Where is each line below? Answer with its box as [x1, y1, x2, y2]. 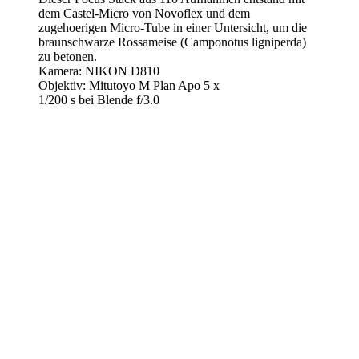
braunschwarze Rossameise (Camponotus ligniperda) [38, 35, 306, 50]
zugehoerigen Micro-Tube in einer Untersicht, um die [38, 21, 307, 35]
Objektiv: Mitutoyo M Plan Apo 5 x [38, 79, 220, 93]
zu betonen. [38, 50, 97, 64]
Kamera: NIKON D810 [38, 64, 159, 79]
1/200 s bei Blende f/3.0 [38, 93, 159, 107]
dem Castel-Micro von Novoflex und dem [38, 6, 250, 21]
